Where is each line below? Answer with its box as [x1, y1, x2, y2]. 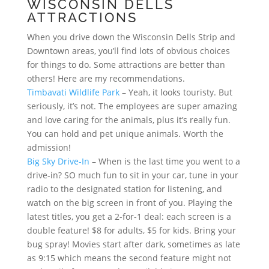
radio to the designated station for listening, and [26, 183, 222, 195]
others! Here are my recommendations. [26, 73, 185, 84]
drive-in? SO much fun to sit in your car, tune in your [26, 169, 238, 181]
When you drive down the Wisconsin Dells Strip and [26, 31, 235, 43]
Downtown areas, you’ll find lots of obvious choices [26, 45, 230, 56]
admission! [26, 142, 71, 153]
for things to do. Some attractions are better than [26, 59, 225, 70]
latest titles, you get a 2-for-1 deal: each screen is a [26, 211, 231, 222]
